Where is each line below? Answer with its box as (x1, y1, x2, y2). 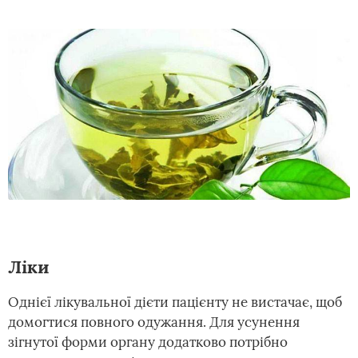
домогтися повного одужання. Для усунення (8, 313, 300, 331)
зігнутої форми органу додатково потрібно (8, 333, 288, 351)
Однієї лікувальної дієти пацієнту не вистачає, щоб (8, 293, 342, 311)
